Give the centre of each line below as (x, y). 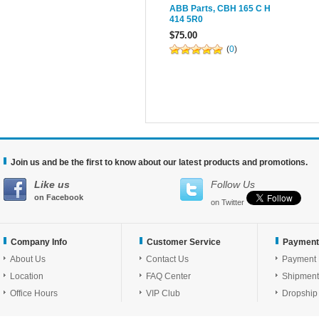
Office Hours (34, 293)
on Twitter (228, 202)
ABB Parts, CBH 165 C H (220, 9)
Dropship (300, 293)
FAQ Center (168, 276)
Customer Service (184, 242)
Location (27, 276)
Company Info (39, 242)
